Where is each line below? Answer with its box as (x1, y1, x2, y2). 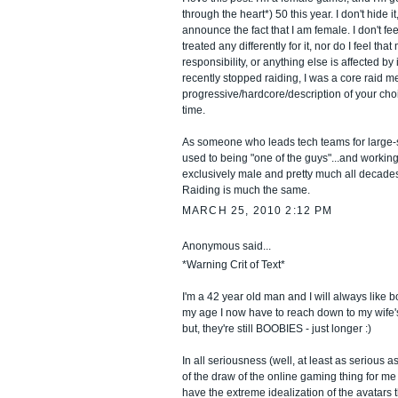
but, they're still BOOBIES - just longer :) (182, 322, 371, 335)
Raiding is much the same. (182, 184, 310, 197)
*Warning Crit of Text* (182, 258, 285, 271)
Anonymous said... (182, 239, 271, 252)
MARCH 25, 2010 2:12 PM (182, 203, 333, 217)
